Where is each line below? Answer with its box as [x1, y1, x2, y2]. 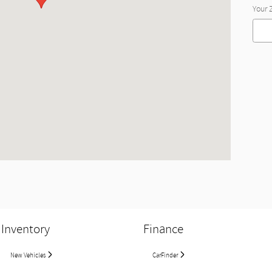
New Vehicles [10, 251, 47, 259]
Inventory [1, 222, 50, 236]
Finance [143, 222, 183, 236]
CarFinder [152, 251, 179, 259]
